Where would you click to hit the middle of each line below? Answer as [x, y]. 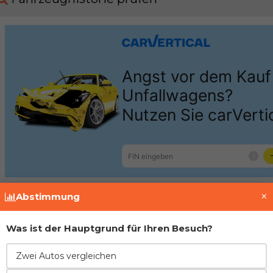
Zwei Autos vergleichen [66, 256]
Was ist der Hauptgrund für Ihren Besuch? [109, 228]
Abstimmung [48, 197]
